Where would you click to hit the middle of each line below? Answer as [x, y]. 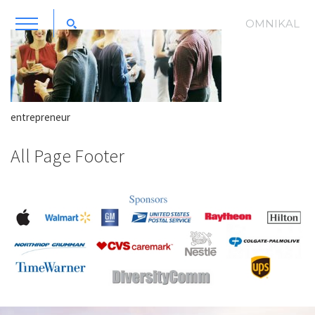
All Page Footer [67, 156]
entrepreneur [40, 117]
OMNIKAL [272, 24]
